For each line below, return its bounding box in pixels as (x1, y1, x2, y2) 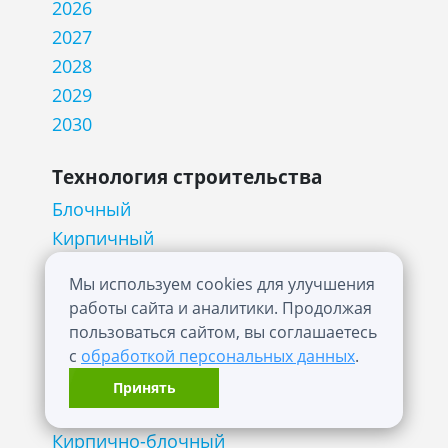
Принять (112, 378, 176, 397)
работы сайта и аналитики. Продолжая (68, 297, 372, 319)
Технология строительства (52, 162, 323, 190)
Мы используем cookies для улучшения (68, 273, 375, 295)
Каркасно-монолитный (52, 341, 252, 366)
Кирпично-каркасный (52, 370, 241, 395)
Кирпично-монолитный (52, 254, 258, 279)
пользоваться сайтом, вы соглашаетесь (68, 321, 377, 343)
